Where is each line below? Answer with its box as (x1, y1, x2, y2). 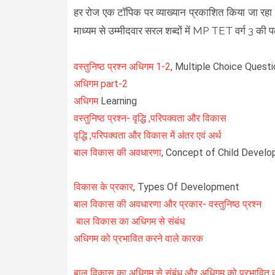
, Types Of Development (133, 180, 239, 193)
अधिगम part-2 (73, 77, 128, 90)
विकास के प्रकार (73, 180, 133, 193)
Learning (100, 95, 137, 107)
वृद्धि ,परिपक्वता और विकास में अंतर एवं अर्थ (73, 129, 222, 141)
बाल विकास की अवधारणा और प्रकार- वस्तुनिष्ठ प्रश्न (73, 198, 261, 210)
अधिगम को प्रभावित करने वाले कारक (73, 232, 203, 244)
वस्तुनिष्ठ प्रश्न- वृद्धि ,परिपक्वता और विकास (73, 112, 227, 124)
